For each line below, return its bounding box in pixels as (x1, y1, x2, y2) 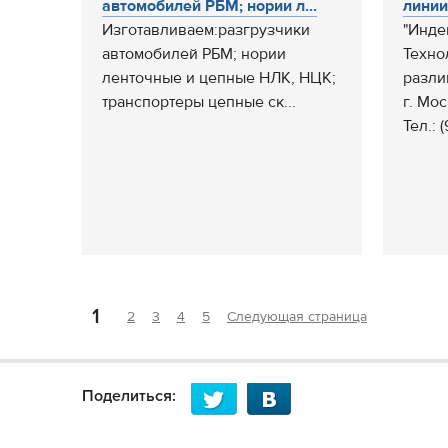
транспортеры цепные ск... (102, 92, 296, 112)
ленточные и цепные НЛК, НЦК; (102, 68, 336, 88)
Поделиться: (82, 386, 176, 406)
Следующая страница (227, 308, 367, 326)
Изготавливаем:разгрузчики (102, 20, 310, 40)
